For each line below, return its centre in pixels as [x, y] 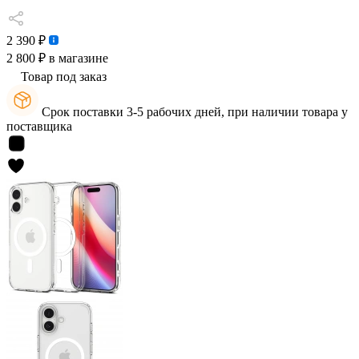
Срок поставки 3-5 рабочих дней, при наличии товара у [193, 112]
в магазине [77, 58]
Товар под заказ [64, 77]
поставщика [39, 126]
